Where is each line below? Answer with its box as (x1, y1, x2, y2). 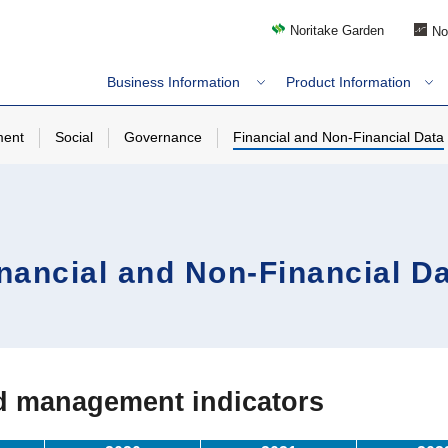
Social (55, 130, 93, 145)
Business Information (106, 74, 240, 90)
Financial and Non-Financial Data (233, 130, 444, 145)
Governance (124, 130, 202, 145)
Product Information (285, 74, 411, 90)
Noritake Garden (290, 23, 384, 39)
